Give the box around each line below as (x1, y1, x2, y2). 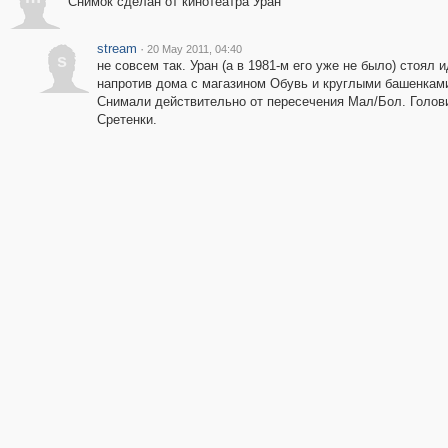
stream (96, 41, 137, 56)
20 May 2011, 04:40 (146, 43, 242, 55)
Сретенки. (96, 112, 157, 127)
